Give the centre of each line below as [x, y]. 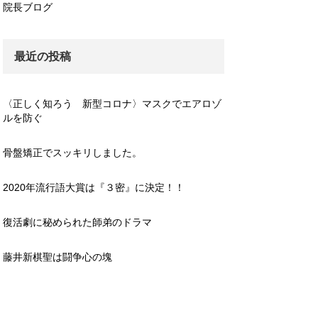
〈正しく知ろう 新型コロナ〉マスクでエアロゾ [112, 104]
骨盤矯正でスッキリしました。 [72, 153]
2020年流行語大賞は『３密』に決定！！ [93, 187]
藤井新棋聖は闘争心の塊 [57, 257]
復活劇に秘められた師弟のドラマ [77, 222]
